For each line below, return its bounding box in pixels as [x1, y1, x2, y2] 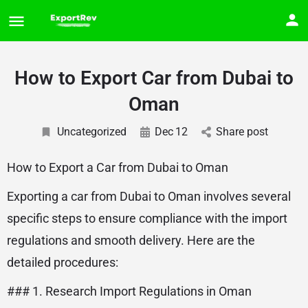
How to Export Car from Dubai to [14, 67, 294, 89]
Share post [216, 125, 268, 138]
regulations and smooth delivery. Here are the [7, 233, 255, 247]
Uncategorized [57, 125, 126, 138]
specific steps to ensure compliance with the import [7, 211, 287, 225]
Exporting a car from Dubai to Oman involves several [7, 189, 291, 203]
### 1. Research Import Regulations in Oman [7, 284, 252, 298]
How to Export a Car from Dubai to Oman [7, 160, 228, 175]
